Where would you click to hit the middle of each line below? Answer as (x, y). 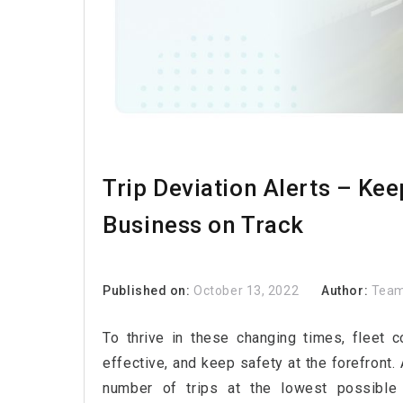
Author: (346, 291)
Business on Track (203, 225)
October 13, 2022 (246, 291)
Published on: (148, 291)
